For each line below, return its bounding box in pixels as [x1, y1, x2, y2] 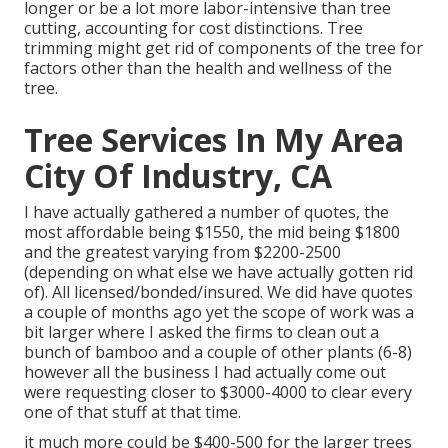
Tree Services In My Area [24, 118, 404, 162]
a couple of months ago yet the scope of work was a [24, 301, 414, 324]
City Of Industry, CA [24, 154, 332, 198]
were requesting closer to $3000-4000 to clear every [24, 381, 412, 404]
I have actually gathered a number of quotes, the [24, 201, 389, 224]
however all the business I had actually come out [24, 361, 386, 384]
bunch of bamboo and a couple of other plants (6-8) [24, 341, 412, 364]
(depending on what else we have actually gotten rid [24, 261, 413, 284]
